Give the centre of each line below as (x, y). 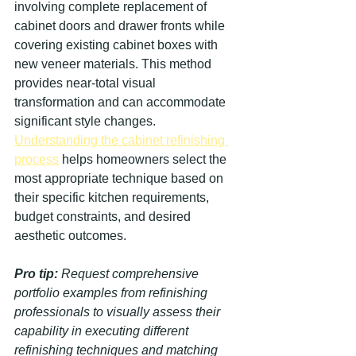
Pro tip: (36, 274)
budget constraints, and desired (104, 217)
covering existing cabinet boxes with (118, 45)
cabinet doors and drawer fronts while (121, 26)
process (37, 159)
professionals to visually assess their (119, 312)
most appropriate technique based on (120, 178)
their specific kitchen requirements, (113, 197)
